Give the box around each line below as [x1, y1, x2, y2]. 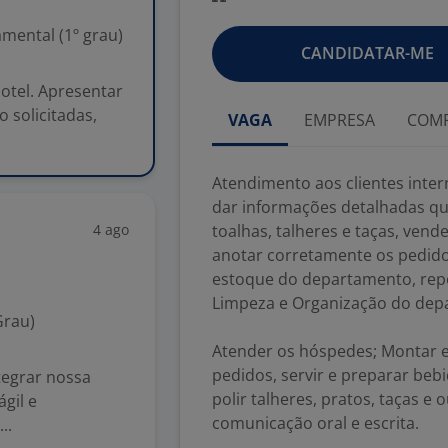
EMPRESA [304, 109, 375, 131]
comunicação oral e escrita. [212, 412, 419, 434]
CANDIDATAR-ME [300, 42, 434, 64]
